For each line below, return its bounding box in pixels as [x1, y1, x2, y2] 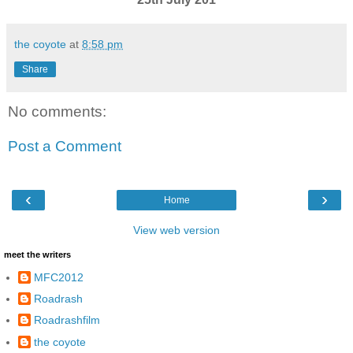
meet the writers [4, 250, 71, 260]
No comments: [8, 103, 106, 121]
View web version [133, 224, 220, 237]
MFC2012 [34, 271, 84, 284]
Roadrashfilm [34, 314, 100, 327]
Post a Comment [8, 138, 121, 155]
